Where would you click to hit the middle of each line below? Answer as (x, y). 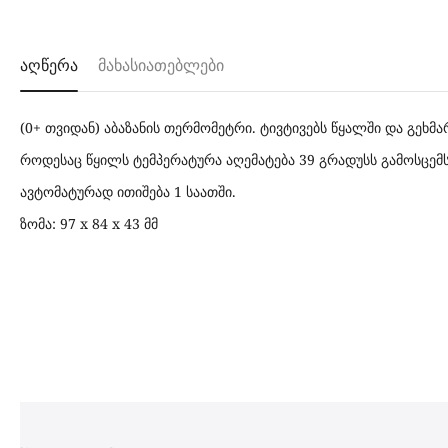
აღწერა (49, 65)
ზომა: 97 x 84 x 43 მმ (89, 223)
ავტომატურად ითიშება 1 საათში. (128, 191)
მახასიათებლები (161, 65)
